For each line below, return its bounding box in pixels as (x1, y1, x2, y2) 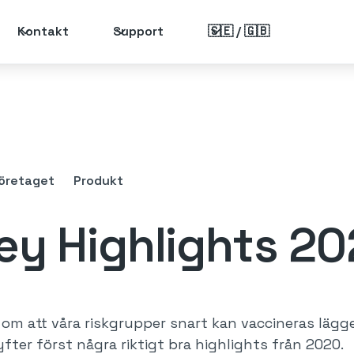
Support (112, 23, 164, 40)
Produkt (73, 172, 123, 189)
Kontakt (17, 23, 69, 40)
